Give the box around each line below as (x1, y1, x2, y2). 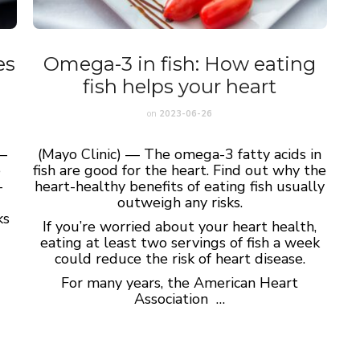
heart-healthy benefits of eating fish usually (35, 176, 325, 196)
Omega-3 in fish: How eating (43, 51, 317, 76)
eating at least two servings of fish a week (39, 232, 320, 252)
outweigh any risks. (117, 192, 243, 212)
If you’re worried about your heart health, (43, 216, 317, 236)
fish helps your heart (83, 74, 277, 98)
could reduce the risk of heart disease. (54, 248, 305, 268)
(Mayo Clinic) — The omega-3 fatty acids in (38, 144, 322, 164)
